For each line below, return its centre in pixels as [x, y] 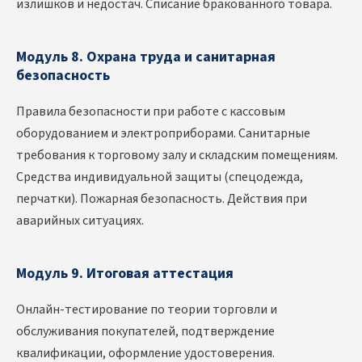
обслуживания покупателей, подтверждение [145, 332]
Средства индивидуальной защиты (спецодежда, [160, 177]
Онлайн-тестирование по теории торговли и [147, 310]
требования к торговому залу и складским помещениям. [177, 156]
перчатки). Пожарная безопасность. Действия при [162, 199]
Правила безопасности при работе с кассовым [151, 112]
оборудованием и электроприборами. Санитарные [163, 134]
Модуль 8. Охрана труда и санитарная [146, 57]
